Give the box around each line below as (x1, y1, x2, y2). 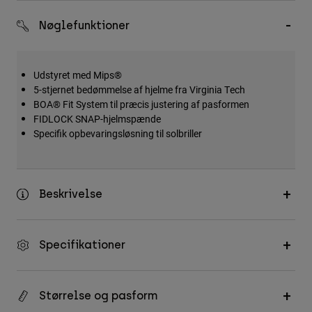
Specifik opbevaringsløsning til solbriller (33, 127, 202, 141)
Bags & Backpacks (17, 57, 100, 69)
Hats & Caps (17, 79, 71, 91)
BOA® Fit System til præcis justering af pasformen (33, 97, 249, 111)
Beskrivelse (39, 187, 102, 201)
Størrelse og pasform (39, 289, 158, 303)
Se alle (17, 100, 47, 112)
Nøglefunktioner (39, 19, 130, 33)
